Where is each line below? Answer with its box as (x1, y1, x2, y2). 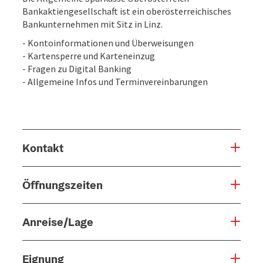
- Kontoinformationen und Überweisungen (22, 36, 194, 49)
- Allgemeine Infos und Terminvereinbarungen (22, 75, 208, 87)
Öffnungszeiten (22, 177, 103, 193)
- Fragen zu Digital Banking (22, 62, 131, 75)
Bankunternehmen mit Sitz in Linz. (22, 18, 163, 30)
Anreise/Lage (22, 214, 93, 230)
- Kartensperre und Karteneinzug (22, 49, 155, 62)
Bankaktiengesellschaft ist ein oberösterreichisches (22, 5, 231, 17)
